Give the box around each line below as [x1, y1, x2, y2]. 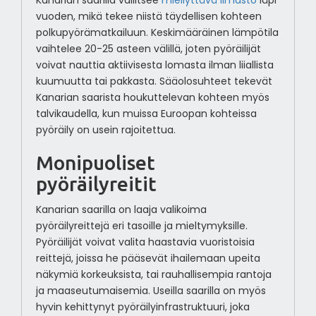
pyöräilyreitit [35, 173, 157, 195]
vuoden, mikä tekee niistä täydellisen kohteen [35, 9, 262, 24]
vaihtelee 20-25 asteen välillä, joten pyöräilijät [35, 42, 261, 56]
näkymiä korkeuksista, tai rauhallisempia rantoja [35, 267, 272, 282]
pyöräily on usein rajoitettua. [35, 123, 176, 138]
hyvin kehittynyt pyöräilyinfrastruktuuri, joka [35, 300, 250, 315]
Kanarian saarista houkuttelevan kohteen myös [35, 90, 269, 105]
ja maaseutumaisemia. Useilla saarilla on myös [35, 284, 266, 298]
